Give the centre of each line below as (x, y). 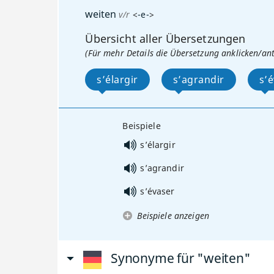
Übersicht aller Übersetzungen (165, 39)
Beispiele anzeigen (173, 215)
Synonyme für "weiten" (180, 258)
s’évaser (157, 191)
